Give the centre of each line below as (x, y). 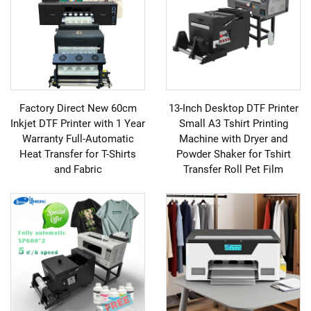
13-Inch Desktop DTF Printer (233, 108)
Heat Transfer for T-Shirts (78, 154)
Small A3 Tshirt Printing (233, 124)
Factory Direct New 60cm (78, 108)
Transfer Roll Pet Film (233, 169)
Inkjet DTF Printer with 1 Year (78, 124)
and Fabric (78, 169)
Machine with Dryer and (233, 139)
